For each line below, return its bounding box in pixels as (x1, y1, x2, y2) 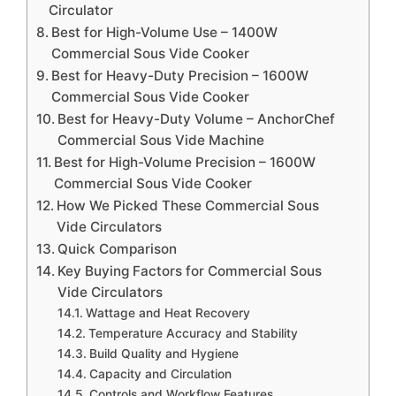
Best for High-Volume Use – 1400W (51, 23, 278, 41)
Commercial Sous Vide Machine (57, 131, 265, 148)
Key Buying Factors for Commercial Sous (57, 262, 323, 279)
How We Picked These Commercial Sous (57, 196, 320, 214)
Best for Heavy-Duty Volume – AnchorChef (57, 110, 336, 127)
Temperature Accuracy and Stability (88, 325, 298, 340)
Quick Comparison (57, 240, 178, 257)
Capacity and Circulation (88, 366, 232, 381)
